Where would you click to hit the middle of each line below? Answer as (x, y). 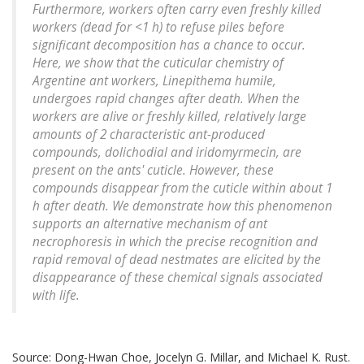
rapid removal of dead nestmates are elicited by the (177, 260)
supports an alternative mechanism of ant (150, 224)
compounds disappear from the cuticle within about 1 (182, 188)
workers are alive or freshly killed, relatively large (169, 117)
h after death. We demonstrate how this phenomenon (182, 206)
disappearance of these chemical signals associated (178, 278)
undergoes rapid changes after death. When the (166, 99)
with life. (56, 296)
